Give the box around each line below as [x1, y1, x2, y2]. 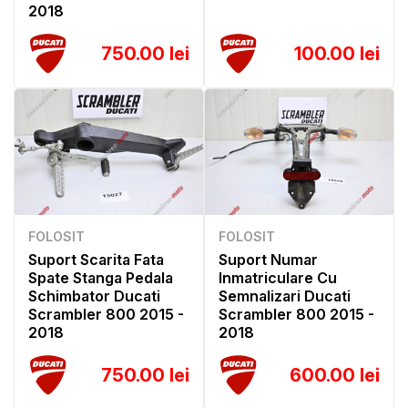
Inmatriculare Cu [219, 269, 337, 288]
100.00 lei [294, 43, 380, 66]
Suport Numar [219, 250, 318, 270]
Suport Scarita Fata [28, 250, 164, 270]
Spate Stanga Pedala [28, 269, 173, 288]
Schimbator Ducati [28, 287, 160, 306]
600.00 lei [290, 364, 380, 387]
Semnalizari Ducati [219, 287, 351, 306]
